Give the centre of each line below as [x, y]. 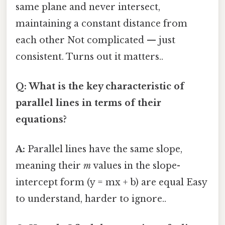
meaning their [49, 166]
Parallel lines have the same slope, [104, 149]
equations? [41, 119]
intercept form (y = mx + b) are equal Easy [111, 183]
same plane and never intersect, [88, 7]
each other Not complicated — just [95, 40]
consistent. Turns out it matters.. [89, 57]
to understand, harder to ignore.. [91, 199]
